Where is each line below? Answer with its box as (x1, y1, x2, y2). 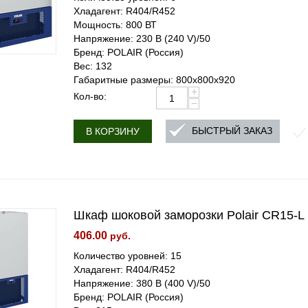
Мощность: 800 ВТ (74, 19, 157, 30)
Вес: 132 (74, 60, 113, 71)
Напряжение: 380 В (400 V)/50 (74, 278, 211, 289)
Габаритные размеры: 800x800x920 (74, 74, 236, 85)
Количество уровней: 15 (74, 250, 182, 261)
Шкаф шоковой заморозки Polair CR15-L (74, 208, 305, 222)
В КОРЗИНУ (86, 126, 140, 137)
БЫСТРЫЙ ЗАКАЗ (192, 125, 273, 137)
